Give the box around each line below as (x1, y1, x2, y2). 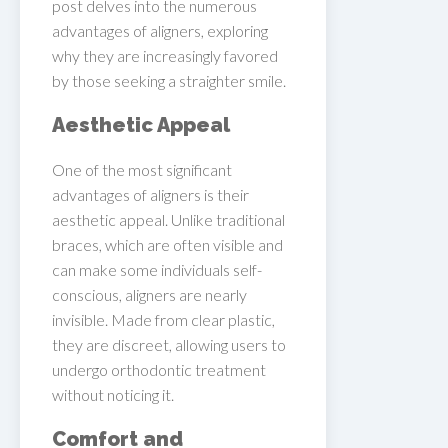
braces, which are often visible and (52, 234, 283, 254)
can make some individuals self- (52, 259, 262, 279)
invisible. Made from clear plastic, (52, 309, 275, 329)
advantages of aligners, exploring (52, 20, 268, 40)
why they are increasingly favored (52, 45, 278, 65)
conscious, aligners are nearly (52, 284, 247, 304)
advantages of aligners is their (52, 184, 249, 204)
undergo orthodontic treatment (52, 359, 266, 379)
